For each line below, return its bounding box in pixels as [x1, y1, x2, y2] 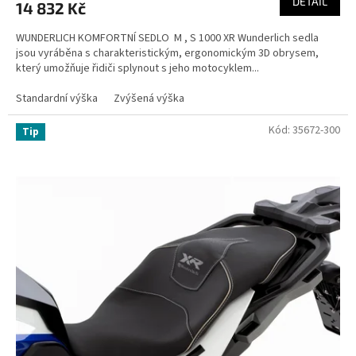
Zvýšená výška [114, 90, 184, 106]
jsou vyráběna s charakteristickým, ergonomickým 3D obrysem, [16, 44, 319, 61]
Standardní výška [16, 90, 98, 106]
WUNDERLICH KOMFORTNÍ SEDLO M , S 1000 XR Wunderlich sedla [16, 29, 319, 46]
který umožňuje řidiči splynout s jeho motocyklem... [16, 60, 259, 76]
